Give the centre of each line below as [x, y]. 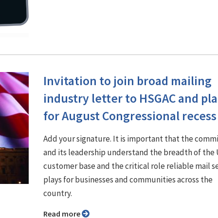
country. [58, 193]
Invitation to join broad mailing [127, 81]
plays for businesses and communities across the [128, 179]
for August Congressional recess [130, 116]
